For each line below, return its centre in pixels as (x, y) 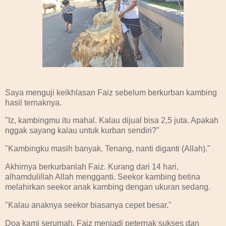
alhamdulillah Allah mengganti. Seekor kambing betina (103, 177)
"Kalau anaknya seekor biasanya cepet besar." (88, 205)
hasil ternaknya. (33, 102)
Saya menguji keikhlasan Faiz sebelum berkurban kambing (111, 92)
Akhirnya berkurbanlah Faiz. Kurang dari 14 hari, (92, 167)
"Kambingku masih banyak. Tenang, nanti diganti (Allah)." (108, 149)
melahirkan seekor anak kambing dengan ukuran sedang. (108, 187)
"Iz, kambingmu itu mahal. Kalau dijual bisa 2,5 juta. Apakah (112, 121)
